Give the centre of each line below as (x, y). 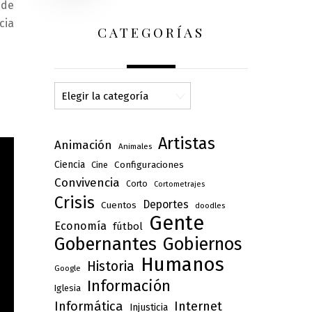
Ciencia (69, 165)
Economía (80, 226)
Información (128, 287)
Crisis (74, 203)
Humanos (182, 265)
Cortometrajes (179, 185)
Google (67, 268)
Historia (110, 267)
